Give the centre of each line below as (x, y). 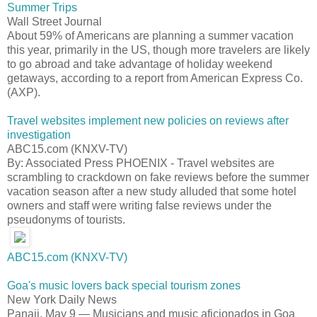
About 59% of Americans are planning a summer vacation (150, 35)
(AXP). (24, 92)
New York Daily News (62, 299)
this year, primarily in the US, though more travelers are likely (158, 50)
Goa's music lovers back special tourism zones (124, 285)
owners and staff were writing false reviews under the (139, 205)
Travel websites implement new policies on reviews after (148, 120)
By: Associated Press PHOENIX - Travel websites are (141, 163)
